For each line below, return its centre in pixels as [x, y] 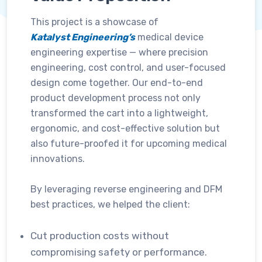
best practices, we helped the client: [110, 204]
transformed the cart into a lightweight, [119, 113]
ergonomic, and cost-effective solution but [125, 128]
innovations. [58, 159]
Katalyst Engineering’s [83, 37]
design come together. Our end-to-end [117, 83]
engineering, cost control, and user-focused [128, 68]
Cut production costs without [100, 236]
